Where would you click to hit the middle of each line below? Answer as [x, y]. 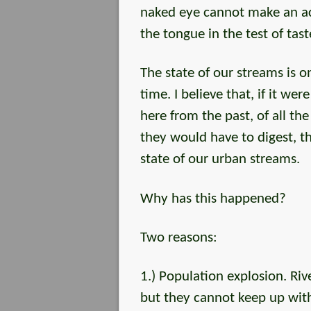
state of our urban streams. [220, 160]
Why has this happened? [213, 199]
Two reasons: [179, 237]
